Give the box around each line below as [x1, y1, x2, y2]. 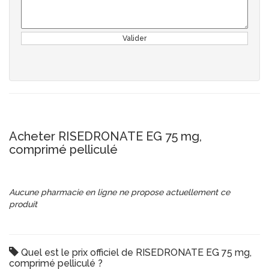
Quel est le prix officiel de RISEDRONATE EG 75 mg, [19, 247, 252, 259]
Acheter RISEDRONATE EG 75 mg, [9, 129, 202, 144]
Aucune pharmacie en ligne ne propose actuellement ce [9, 187, 230, 198]
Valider [122, 34, 147, 43]
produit [9, 199, 37, 210]
